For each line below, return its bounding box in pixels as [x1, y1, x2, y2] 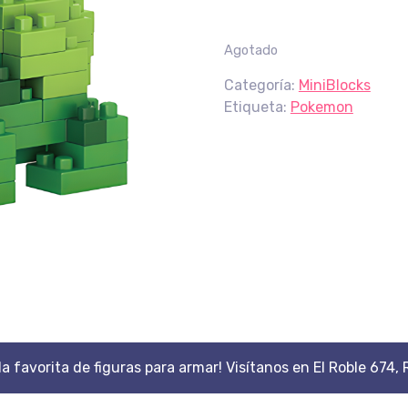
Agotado [223, 42, 278, 58]
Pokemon [290, 98, 353, 116]
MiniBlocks [298, 76, 371, 94]
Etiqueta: [223, 98, 291, 116]
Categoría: [223, 76, 299, 94]
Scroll [203, 380, 241, 398]
